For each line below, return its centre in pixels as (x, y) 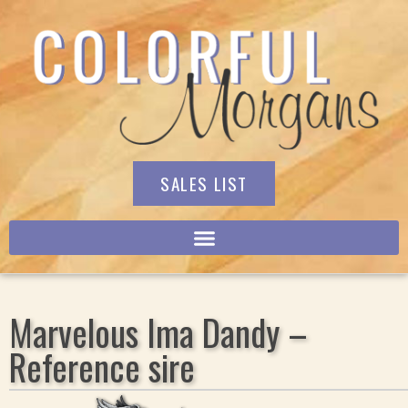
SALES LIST (204, 184)
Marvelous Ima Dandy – (158, 331)
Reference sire (102, 366)
